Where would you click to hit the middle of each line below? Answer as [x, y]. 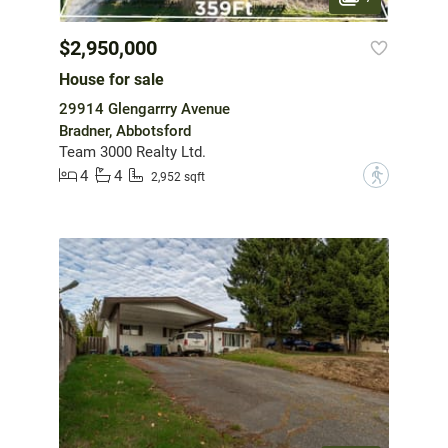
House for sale [111, 80]
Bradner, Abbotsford [125, 131]
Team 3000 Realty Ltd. [132, 152]
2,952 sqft [178, 176]
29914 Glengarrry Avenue [144, 109]
